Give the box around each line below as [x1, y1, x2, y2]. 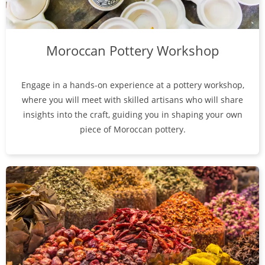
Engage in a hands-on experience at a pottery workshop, [21, 79, 244, 91]
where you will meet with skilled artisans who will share [22, 93, 243, 105]
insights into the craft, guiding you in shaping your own [22, 108, 243, 120]
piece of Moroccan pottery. [79, 123, 186, 135]
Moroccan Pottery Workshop [46, 41, 219, 59]
